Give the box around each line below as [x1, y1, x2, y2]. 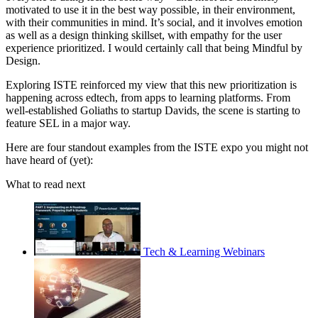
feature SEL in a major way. [6, 117, 131, 130]
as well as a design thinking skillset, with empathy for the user [6, 29, 282, 42]
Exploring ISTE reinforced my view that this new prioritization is [6, 79, 297, 92]
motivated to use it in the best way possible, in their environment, [6, 4, 295, 16]
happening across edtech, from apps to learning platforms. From [6, 92, 290, 104]
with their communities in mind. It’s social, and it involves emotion [6, 16, 302, 29]
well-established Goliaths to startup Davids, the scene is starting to [6, 104, 300, 117]
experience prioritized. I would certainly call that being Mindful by [6, 42, 302, 55]
